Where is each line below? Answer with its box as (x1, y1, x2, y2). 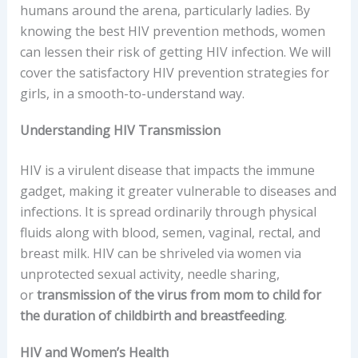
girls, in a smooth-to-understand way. (19, 85, 245, 102)
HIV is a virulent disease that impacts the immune (19, 161, 315, 179)
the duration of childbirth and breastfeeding (19, 306, 284, 324)
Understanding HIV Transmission (19, 121, 221, 139)
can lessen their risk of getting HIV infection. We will (19, 43, 331, 61)
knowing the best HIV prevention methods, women (19, 22, 325, 40)
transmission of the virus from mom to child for (36, 285, 321, 304)
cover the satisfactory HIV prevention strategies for (19, 64, 329, 82)
